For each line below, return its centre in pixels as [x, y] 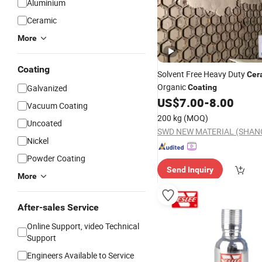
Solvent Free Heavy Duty [202, 74]
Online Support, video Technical [83, 226]
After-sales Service [58, 207]
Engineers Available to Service [80, 255]
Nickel [38, 141]
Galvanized [47, 88]
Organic [173, 87]
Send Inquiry [190, 170]
